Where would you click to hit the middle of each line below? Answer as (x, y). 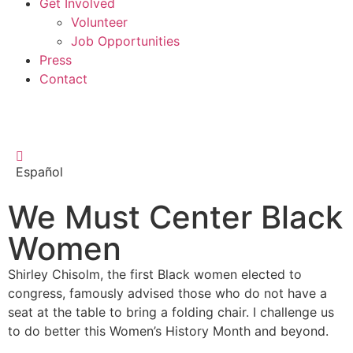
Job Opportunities (125, 41)
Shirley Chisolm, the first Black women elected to (155, 274)
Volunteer (99, 22)
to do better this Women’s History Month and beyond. (168, 331)
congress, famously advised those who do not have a (167, 293)
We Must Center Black (175, 217)
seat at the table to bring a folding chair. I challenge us (171, 312)
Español (39, 171)
